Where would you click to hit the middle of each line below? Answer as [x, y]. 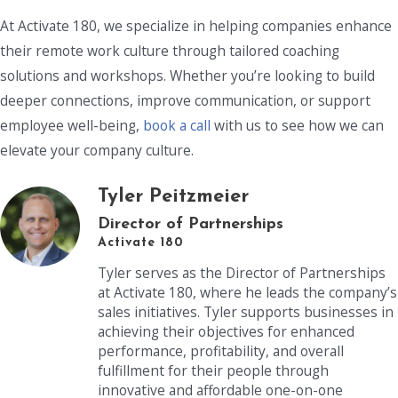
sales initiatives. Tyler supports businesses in [246, 311]
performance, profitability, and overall [221, 350]
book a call [177, 125]
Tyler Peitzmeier [173, 196]
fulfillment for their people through [213, 370]
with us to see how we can [297, 125]
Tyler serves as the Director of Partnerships [242, 272]
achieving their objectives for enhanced [226, 331]
